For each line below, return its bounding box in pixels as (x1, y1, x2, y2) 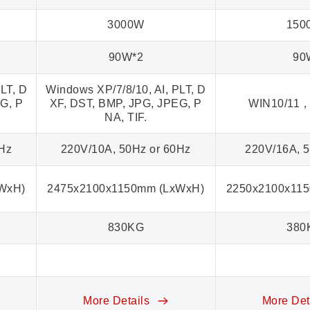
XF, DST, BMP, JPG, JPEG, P (49, 97, 202, 109)
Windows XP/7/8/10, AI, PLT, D (46, 83, 206, 95)
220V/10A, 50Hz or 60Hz (60, 143, 191, 156)
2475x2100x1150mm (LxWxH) (47, 182, 205, 194)
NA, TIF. (104, 111, 147, 123)
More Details (83, 294, 153, 307)
